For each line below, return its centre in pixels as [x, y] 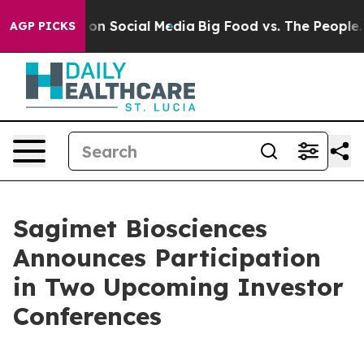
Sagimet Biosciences [140, 228]
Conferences [87, 316]
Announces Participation [167, 258]
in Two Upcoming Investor [178, 287]
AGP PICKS [43, 26]
